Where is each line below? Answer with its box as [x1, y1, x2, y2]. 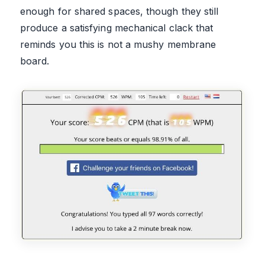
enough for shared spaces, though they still [20, 5, 219, 17]
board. [20, 54, 50, 67]
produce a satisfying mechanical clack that [20, 21, 214, 34]
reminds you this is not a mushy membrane [20, 38, 216, 50]
